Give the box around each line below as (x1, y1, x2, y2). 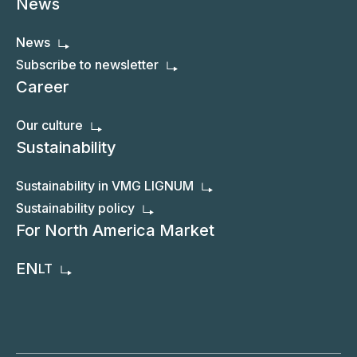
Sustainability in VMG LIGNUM (16, 178, 194, 194)
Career (16, 77, 69, 97)
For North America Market (16, 221, 214, 241)
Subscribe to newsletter (16, 57, 159, 73)
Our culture (16, 117, 83, 134)
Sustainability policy (16, 200, 135, 217)
